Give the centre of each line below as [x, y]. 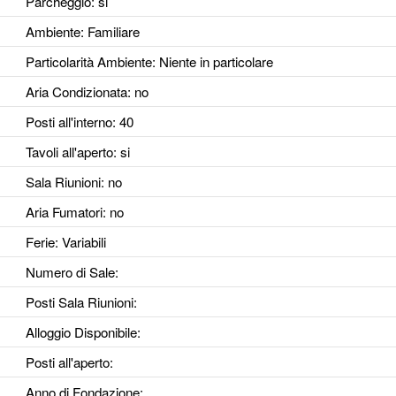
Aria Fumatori [64, 212]
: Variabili [80, 242]
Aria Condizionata [76, 92]
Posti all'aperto [67, 362]
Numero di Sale [70, 272]
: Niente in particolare [212, 62]
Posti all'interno [69, 122]
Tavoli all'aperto [69, 152]
